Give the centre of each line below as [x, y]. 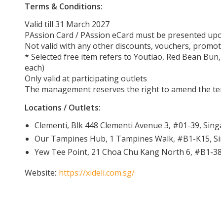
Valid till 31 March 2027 [67, 24]
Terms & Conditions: [64, 6]
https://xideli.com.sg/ [97, 173]
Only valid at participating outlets [86, 78]
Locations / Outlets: [63, 108]
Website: [40, 173]
